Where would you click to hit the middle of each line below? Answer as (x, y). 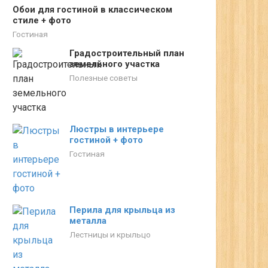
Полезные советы (103, 78)
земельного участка (115, 64)
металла (88, 221)
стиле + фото (42, 20)
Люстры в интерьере (117, 129)
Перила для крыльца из (122, 210)
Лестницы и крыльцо (110, 234)
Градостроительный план (127, 53)
